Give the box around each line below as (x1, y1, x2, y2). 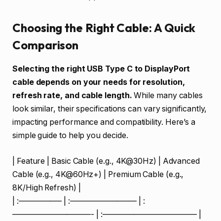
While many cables (132, 91, 203, 101)
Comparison (12, 37, 79, 52)
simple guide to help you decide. (12, 131, 128, 141)
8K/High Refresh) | (12, 183, 81, 192)
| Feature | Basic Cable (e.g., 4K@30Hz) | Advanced (12, 156, 200, 166)
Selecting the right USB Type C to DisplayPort (12, 64, 190, 74)
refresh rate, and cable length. (12, 91, 132, 101)
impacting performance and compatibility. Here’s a (12, 117, 196, 127)
